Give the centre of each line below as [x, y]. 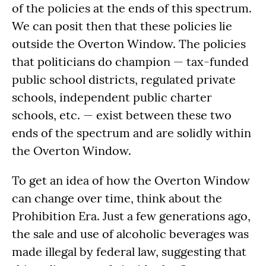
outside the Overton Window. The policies [129, 43]
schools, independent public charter [112, 97]
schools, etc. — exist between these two [122, 115]
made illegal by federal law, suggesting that [129, 251]
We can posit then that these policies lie [122, 26]
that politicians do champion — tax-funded [130, 61]
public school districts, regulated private [124, 79]
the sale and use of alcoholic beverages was [130, 233]
